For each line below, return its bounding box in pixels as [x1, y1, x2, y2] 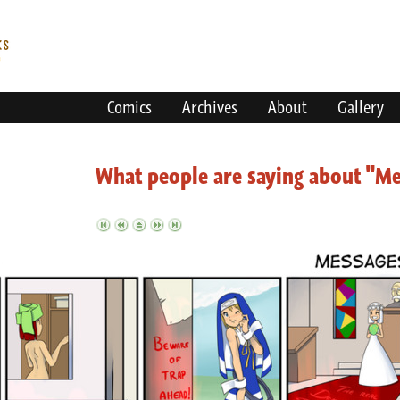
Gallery [337, 96, 384, 118]
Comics [106, 96, 152, 118]
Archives [181, 96, 237, 118]
